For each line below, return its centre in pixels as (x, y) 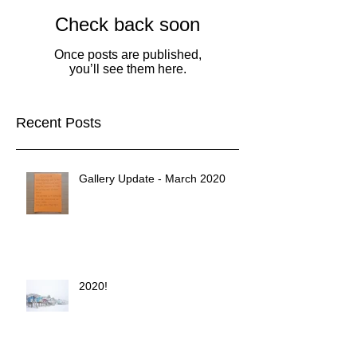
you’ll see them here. (127, 69)
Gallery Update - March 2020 (152, 179)
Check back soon (127, 25)
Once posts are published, (127, 55)
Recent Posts (59, 123)
